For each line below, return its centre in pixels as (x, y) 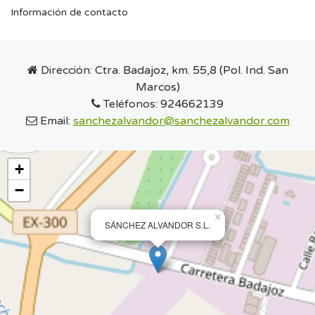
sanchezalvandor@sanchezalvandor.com (181, 121)
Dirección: (66, 71)
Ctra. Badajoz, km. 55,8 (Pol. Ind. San (191, 71)
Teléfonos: (130, 104)
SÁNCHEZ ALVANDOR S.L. (157, 225)
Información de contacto (69, 13)
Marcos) (157, 88)
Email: (55, 121)
